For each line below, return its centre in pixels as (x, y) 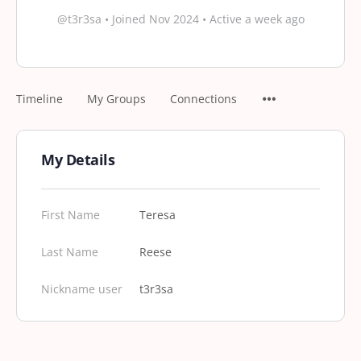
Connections (203, 99)
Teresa (158, 215)
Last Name (70, 252)
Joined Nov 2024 (155, 19)
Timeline (39, 99)
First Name (71, 215)
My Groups (116, 99)
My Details (78, 160)
